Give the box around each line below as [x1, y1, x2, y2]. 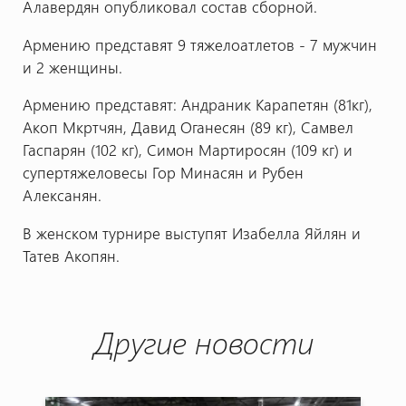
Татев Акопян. [22, 246, 120, 266]
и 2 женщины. [22, 56, 122, 77]
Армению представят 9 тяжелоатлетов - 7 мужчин [22, 34, 377, 54]
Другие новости [92, 321, 314, 363]
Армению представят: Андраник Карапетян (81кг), [22, 94, 372, 115]
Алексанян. [22, 185, 101, 206]
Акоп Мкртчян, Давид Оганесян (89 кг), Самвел [22, 117, 353, 138]
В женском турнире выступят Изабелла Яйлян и [22, 223, 361, 244]
